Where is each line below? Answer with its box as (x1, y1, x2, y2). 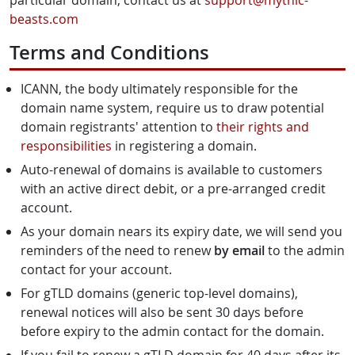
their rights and (216, 118, 309, 136)
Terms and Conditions (10, 40, 209, 65)
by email (214, 242, 265, 259)
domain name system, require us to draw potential (21, 99, 324, 116)
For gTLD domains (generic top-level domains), (21, 284, 298, 302)
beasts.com (10, 10, 78, 28)
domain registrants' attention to (21, 118, 216, 136)
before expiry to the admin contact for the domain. (21, 323, 324, 340)
